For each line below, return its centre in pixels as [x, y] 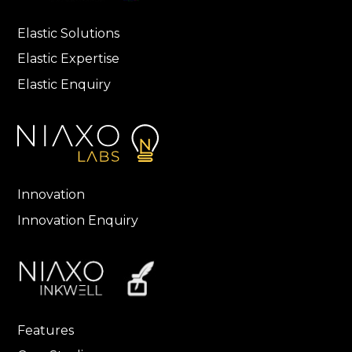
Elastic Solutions [69, 34]
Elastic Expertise [69, 59]
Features [46, 330]
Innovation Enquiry [78, 220]
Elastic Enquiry [64, 84]
